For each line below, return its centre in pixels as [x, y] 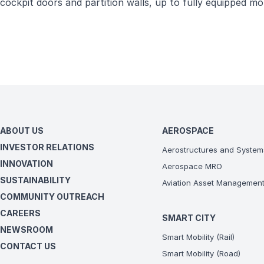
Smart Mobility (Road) [202, 253]
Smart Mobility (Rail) [199, 237]
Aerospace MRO [192, 166]
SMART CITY [189, 218]
